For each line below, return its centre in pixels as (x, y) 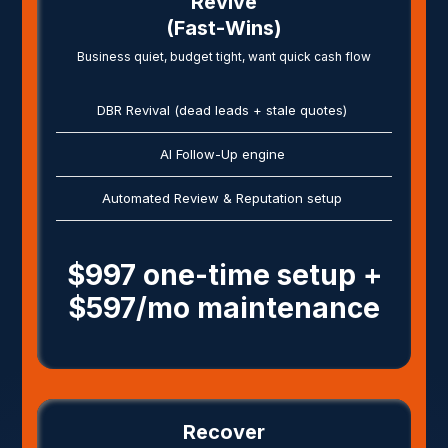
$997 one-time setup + (224, 274)
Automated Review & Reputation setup (222, 197)
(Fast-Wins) (224, 27)
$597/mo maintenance (224, 307)
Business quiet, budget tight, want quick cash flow (224, 56)
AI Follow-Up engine (222, 153)
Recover (224, 431)
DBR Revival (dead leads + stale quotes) (222, 109)
